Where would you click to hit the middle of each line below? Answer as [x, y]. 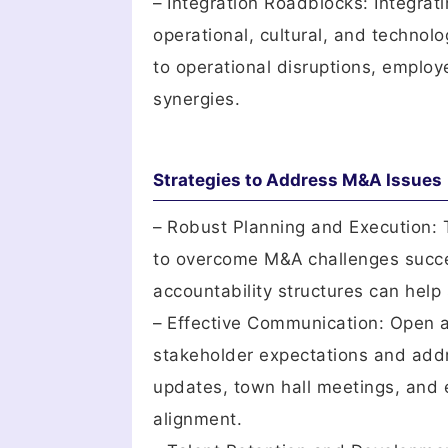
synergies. [196, 99]
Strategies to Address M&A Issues [297, 180]
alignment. [197, 419]
